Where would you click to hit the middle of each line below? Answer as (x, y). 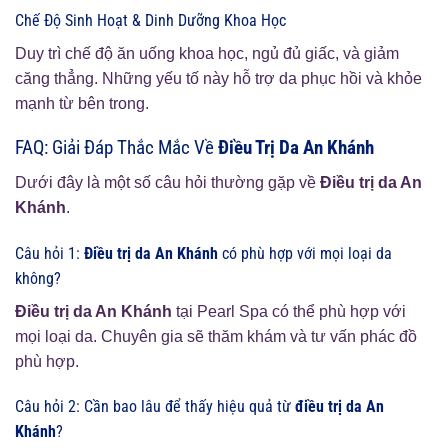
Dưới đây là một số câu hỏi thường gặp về (167, 182)
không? (38, 278)
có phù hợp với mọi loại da (305, 253)
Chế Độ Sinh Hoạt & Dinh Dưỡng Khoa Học (150, 20)
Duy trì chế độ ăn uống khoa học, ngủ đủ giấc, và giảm (207, 53)
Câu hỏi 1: (49, 253)
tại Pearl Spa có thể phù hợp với (289, 311)
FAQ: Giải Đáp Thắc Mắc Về (116, 148)
